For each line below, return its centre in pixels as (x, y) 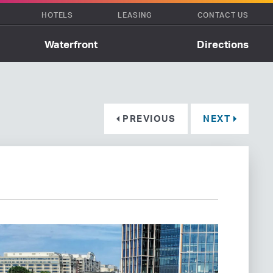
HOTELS (57, 15)
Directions (223, 44)
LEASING (135, 15)
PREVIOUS (149, 119)
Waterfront (71, 44)
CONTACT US (223, 15)
